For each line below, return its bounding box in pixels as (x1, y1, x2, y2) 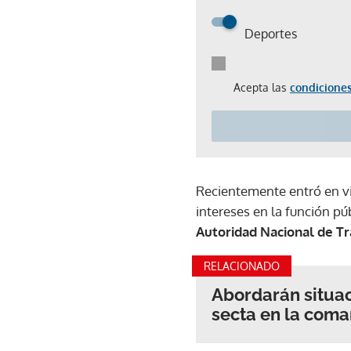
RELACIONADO (204, 259, 280, 273)
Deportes (244, 26, 297, 42)
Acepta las (233, 81, 290, 94)
